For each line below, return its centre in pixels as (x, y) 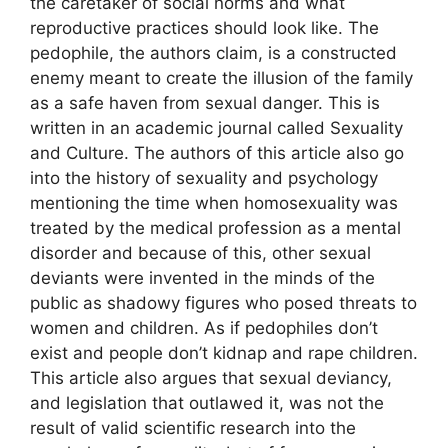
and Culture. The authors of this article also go (217, 153)
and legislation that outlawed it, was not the (207, 403)
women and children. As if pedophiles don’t (204, 328)
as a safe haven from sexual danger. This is (205, 103)
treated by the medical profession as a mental (215, 228)
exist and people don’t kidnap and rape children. (224, 353)
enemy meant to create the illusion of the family (221, 78)
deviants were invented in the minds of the (202, 278)
